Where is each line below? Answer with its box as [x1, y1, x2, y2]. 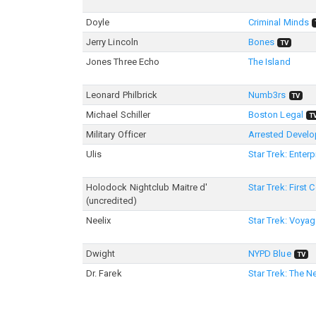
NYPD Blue [248, 248, 291, 259]
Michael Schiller [85, 109, 151, 120]
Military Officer [85, 129, 147, 140]
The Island [248, 56, 291, 67]
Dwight [85, 248, 116, 259]
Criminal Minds [248, 17, 310, 28]
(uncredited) [85, 195, 137, 206]
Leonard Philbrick [85, 90, 158, 100]
